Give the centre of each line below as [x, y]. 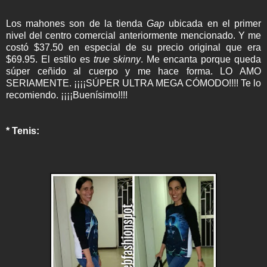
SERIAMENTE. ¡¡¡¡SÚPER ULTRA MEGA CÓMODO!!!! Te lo [133, 83]
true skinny [117, 59]
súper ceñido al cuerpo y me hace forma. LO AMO [133, 71]
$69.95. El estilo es [50, 59]
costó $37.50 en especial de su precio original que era [133, 47]
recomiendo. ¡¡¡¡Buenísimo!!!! [67, 95]
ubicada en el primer [213, 23]
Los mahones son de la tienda [77, 23]
